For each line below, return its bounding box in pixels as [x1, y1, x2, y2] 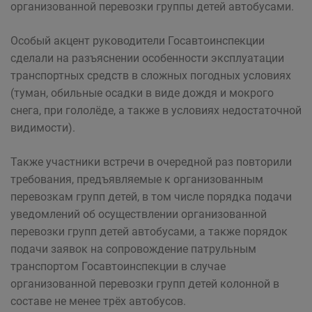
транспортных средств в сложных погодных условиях [10, 69, 291, 82]
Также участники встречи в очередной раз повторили [10, 155, 292, 169]
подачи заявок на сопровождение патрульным [10, 242, 256, 256]
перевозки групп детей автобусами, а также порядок [10, 225, 288, 238]
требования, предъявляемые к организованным [10, 173, 263, 186]
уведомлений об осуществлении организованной [10, 208, 267, 221]
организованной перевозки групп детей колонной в [10, 277, 279, 290]
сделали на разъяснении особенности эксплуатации [10, 52, 284, 65]
